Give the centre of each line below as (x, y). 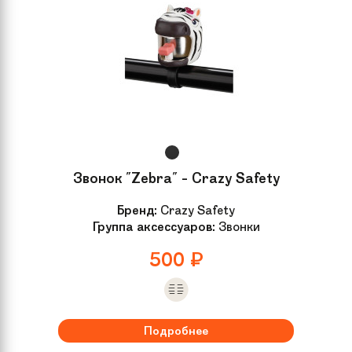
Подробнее (176, 330)
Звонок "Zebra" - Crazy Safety (176, 178)
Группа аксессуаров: (154, 226)
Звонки (237, 226)
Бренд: (137, 210)
